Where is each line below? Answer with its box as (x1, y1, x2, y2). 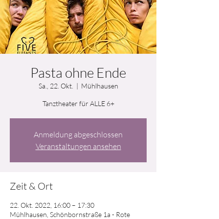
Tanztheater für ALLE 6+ (42, 99, 114, 108)
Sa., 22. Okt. (38, 82, 73, 90)
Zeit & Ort (10, 180, 53, 192)
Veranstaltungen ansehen (35, 141, 121, 151)
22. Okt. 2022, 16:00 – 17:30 (10, 201, 94, 209)
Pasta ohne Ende (30, 64, 126, 81)
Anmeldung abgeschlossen (34, 130, 123, 139)
